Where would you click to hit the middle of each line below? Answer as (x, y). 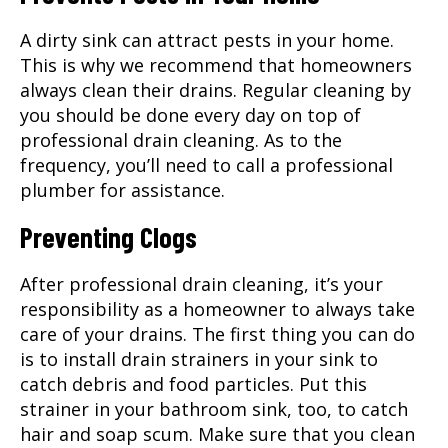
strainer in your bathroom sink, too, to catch (214, 408)
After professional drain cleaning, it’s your (201, 283)
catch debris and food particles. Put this (193, 383)
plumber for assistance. (122, 189)
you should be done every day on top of (190, 114)
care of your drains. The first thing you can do (217, 333)
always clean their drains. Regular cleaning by (215, 89)
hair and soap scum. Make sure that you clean (217, 433)
